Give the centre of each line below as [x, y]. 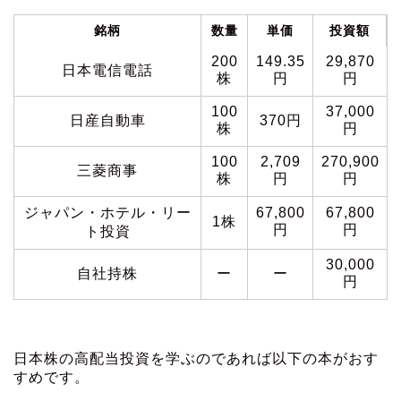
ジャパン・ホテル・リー [107, 213]
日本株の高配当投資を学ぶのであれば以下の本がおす [196, 359]
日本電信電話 [107, 71]
